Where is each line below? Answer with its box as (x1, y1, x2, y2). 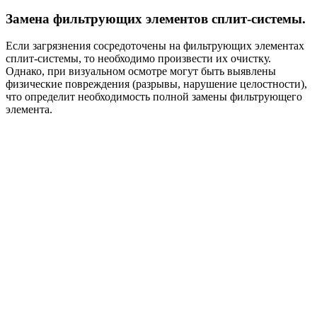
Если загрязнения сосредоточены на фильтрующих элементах (6, 40, 304, 52)
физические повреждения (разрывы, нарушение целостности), (6, 78, 307, 91)
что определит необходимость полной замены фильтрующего (6, 91, 302, 103)
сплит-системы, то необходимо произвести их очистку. (6, 52, 271, 65)
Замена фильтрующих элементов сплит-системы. (6, 11, 306, 26)
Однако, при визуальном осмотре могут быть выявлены (6, 65, 276, 78)
